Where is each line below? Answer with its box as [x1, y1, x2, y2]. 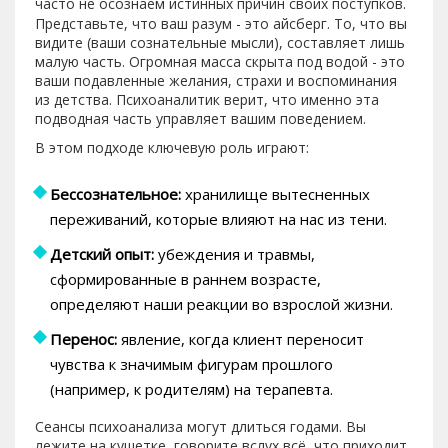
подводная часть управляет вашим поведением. [35, 108, 366, 128]
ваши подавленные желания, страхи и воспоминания [35, 70, 397, 90]
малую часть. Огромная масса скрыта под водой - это [35, 51, 405, 71]
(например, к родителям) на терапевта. [50, 378, 333, 399]
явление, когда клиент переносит [117, 328, 364, 349]
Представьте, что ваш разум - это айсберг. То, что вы [35, 13, 407, 33]
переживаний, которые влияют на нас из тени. [50, 208, 387, 229]
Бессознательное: [50, 183, 181, 204]
